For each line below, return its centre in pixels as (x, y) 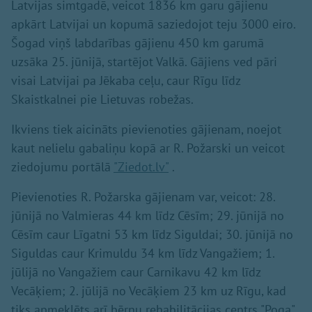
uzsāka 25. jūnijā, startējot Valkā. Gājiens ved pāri (144, 62)
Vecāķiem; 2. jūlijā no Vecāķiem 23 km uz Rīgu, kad (149, 291)
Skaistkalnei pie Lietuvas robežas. (102, 100)
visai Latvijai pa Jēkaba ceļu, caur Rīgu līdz (126, 81)
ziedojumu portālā (62, 167)
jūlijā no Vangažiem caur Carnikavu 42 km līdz (136, 272)
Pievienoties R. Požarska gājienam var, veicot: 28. (143, 197)
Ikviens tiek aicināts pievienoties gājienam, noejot (146, 130)
